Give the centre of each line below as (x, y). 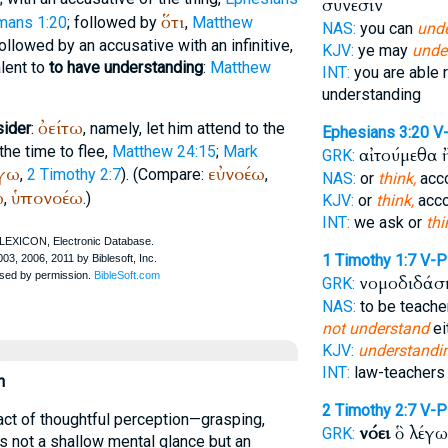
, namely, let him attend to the (183, 128)
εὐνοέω (236, 174)
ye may (382, 50)
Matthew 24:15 (163, 151)
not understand (375, 328)
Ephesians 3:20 (375, 132)
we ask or (387, 222)
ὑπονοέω (46, 198)
